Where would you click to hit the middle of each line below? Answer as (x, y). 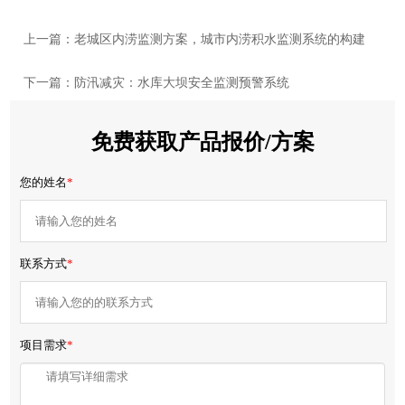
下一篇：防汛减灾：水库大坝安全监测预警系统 (157, 83)
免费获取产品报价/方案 (202, 142)
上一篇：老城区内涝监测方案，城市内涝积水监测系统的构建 (195, 40)
